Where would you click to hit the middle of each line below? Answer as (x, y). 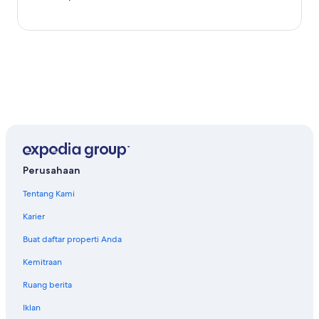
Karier (34, 217)
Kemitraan (42, 262)
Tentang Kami (49, 194)
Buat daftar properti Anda (72, 240)
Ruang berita (47, 285)
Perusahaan (52, 171)
